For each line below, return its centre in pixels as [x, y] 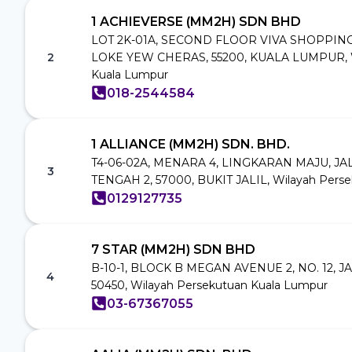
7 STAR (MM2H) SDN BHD [173, 249]
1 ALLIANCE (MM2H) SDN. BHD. [191, 144]
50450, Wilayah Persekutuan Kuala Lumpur [209, 285]
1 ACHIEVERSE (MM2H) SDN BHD [196, 21]
